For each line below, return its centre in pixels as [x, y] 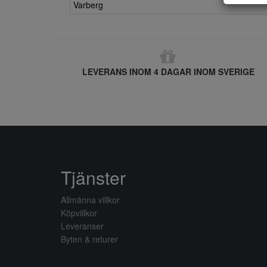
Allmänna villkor [90, 200]
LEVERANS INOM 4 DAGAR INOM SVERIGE [168, 72]
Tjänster [93, 177]
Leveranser [82, 226]
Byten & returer [89, 239]
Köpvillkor [79, 213]
